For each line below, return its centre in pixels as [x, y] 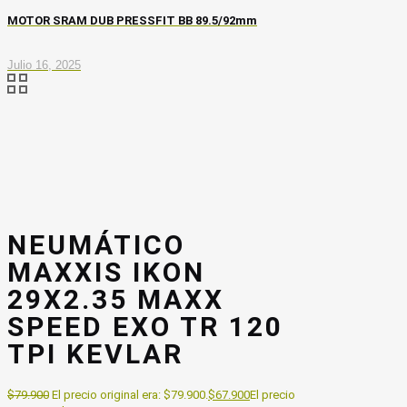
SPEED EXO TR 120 [145, 327]
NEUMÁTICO [96, 245]
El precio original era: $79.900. [130, 395]
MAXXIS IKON [106, 273]
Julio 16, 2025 [44, 65]
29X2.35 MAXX [116, 300]
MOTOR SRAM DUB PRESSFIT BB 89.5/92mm [132, 20]
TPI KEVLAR [95, 354]
